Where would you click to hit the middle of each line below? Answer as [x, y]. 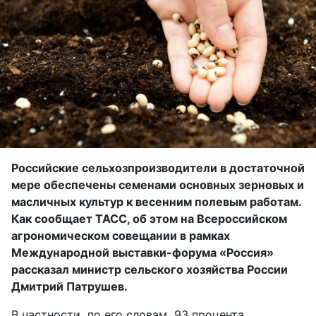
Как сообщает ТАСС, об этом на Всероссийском [149, 218]
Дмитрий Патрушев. [69, 286]
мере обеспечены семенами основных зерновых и [158, 184]
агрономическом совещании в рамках [121, 235]
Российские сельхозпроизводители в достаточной [158, 168]
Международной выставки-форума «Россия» [142, 252]
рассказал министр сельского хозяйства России [150, 269]
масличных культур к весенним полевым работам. [156, 201]
